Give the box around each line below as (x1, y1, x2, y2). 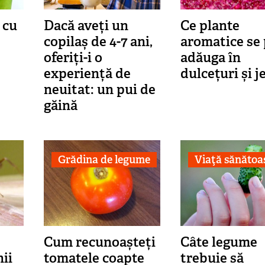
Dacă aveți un (43, 17, 128, 35)
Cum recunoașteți (43, 233, 156, 251)
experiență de (43, 64, 131, 83)
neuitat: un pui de (43, 80, 156, 99)
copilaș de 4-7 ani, (43, 33, 153, 51)
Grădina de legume (57, 152, 150, 167)
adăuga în (180, 49, 241, 67)
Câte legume (180, 233, 257, 251)
